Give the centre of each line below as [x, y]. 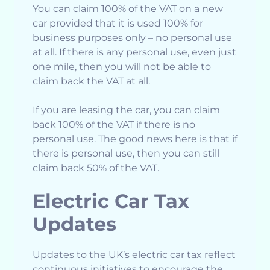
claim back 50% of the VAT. [96, 168]
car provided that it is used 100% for [118, 24]
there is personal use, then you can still [126, 154]
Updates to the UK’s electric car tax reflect [134, 255]
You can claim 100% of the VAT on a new [128, 9]
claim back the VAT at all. [91, 81]
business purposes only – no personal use [132, 38]
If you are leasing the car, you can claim [126, 110]
